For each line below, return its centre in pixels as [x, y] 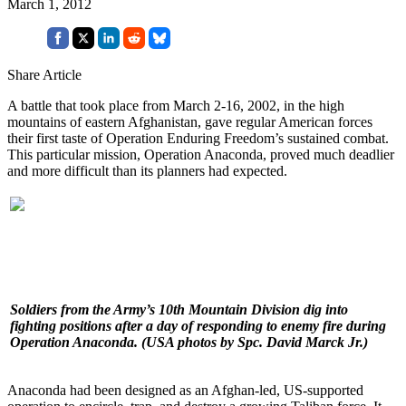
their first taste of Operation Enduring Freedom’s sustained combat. [198, 138]
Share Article [44, 74]
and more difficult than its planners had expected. [147, 170]
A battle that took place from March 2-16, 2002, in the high [176, 105]
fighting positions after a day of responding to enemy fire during [198, 325]
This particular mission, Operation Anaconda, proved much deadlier [201, 154]
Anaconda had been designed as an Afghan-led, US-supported [185, 390]
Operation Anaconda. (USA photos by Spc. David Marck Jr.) [189, 342]
